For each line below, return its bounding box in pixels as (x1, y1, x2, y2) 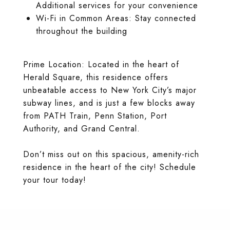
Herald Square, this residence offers (23, 71, 168, 83)
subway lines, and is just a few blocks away (23, 97, 195, 109)
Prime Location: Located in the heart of (23, 59, 179, 70)
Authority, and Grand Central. (23, 123, 140, 135)
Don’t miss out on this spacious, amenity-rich (23, 148, 199, 160)
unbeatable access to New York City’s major (23, 84, 197, 96)
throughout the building (35, 25, 127, 37)
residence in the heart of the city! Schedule (23, 161, 196, 173)
